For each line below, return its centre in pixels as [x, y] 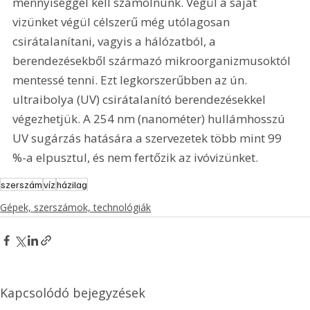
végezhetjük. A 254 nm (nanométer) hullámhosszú [151, 119]
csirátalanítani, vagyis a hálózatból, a [116, 42]
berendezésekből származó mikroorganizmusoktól [153, 61]
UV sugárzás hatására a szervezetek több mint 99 [149, 138]
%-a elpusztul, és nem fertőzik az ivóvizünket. [136, 158]
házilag [72, 185]
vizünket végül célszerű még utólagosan [123, 22]
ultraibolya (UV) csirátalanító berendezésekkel [141, 100]
